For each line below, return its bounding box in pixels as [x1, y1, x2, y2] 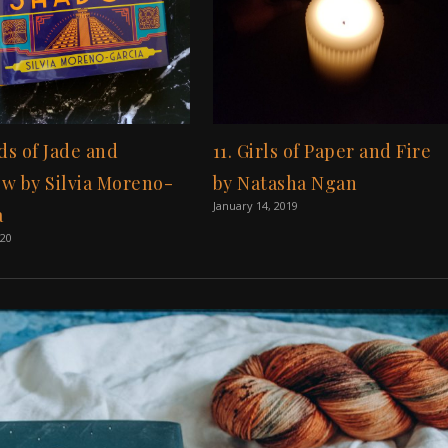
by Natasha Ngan [212, 170, 358, 195]
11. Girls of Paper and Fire [212, 138, 432, 163]
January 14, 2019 [212, 197, 298, 213]
